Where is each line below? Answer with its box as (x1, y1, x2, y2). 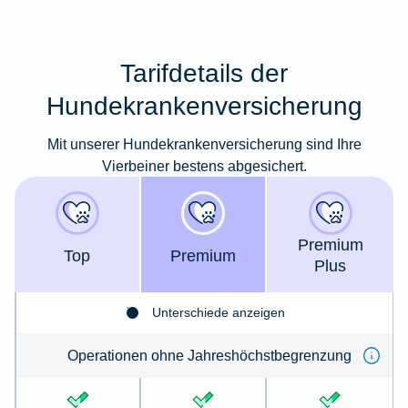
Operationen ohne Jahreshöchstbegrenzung (66, 347, 352, 364)
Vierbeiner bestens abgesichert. (101, 158, 307, 175)
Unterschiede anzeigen (152, 304, 286, 320)
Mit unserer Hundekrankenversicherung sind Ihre (46, 136, 362, 153)
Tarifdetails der (120, 58, 288, 88)
